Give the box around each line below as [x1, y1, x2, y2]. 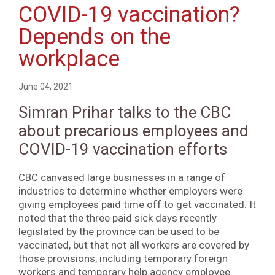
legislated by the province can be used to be [18, 225, 219, 238]
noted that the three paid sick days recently [18, 211, 217, 224]
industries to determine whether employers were [18, 184, 242, 197]
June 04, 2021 [18, 81, 73, 91]
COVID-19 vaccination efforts [18, 139, 227, 158]
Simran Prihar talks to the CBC [18, 103, 231, 122]
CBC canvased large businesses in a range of [18, 171, 225, 184]
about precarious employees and [18, 121, 248, 140]
